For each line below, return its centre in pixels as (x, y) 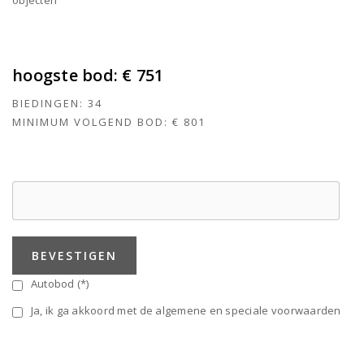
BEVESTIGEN (74, 255)
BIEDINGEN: (48, 104)
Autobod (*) (57, 283)
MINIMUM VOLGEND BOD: (90, 122)
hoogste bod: (67, 76)
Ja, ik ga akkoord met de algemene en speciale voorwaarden (183, 310)
